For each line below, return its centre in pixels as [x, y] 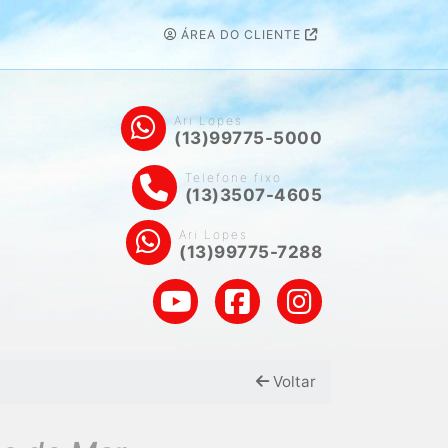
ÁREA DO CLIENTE [241, 34]
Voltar [292, 381]
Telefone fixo [233, 177]
